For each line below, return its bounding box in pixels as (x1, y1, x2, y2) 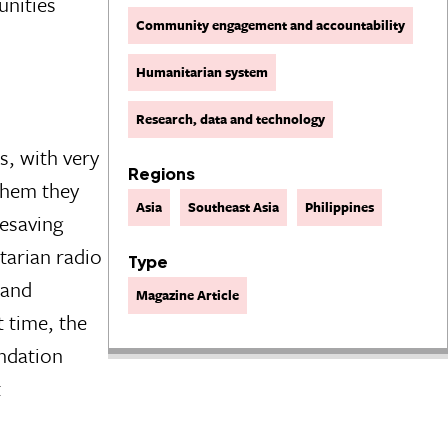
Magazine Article (136, 285, 239, 306)
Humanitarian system (136, 61, 268, 82)
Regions (128, 162, 195, 184)
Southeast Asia (188, 196, 279, 217)
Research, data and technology (136, 108, 325, 129)
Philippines (305, 196, 374, 217)
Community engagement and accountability (136, 14, 405, 35)
